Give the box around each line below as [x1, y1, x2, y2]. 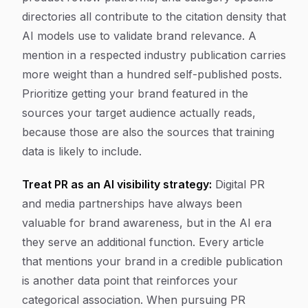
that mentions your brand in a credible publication [22, 254, 283, 268]
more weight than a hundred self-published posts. [22, 67, 282, 81]
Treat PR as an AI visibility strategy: [22, 177, 212, 191]
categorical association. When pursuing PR [22, 293, 245, 307]
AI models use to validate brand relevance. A [22, 29, 256, 43]
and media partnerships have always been [22, 197, 242, 210]
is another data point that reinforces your [22, 274, 238, 287]
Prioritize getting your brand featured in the [22, 87, 248, 100]
